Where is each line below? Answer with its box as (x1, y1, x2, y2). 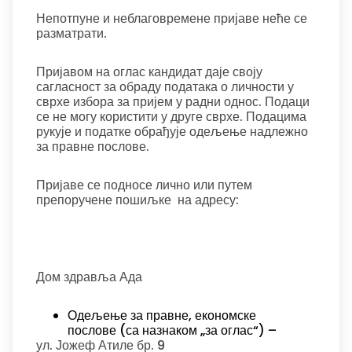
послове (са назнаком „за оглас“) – (68, 321, 277, 339)
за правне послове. (36, 137, 149, 156)
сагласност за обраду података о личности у (36, 78, 294, 96)
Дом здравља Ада (36, 268, 142, 286)
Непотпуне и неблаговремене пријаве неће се (36, 9, 307, 27)
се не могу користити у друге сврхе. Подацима (36, 108, 306, 126)
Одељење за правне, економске (68, 306, 256, 324)
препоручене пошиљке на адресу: (36, 191, 239, 209)
